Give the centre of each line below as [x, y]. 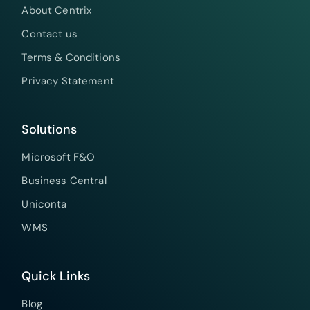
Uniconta [44, 204]
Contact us [49, 34]
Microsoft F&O [58, 157]
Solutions [49, 130]
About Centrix [57, 11]
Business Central [64, 181]
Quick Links [56, 276]
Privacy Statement [68, 81]
